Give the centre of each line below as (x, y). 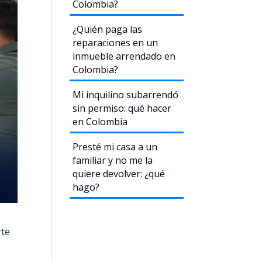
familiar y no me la (113, 160)
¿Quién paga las (108, 29)
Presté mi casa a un (115, 147)
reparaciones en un (116, 43)
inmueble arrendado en (124, 56)
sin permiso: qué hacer (122, 108)
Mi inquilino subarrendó (126, 95)
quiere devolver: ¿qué (119, 174)
